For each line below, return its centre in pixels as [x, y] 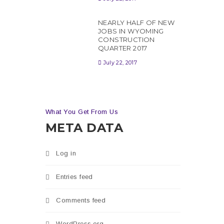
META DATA [84, 127]
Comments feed [81, 200]
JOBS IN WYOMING [131, 31]
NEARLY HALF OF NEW [136, 23]
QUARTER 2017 [123, 48]
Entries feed [74, 176]
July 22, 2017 [120, 62]
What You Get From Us [82, 111]
